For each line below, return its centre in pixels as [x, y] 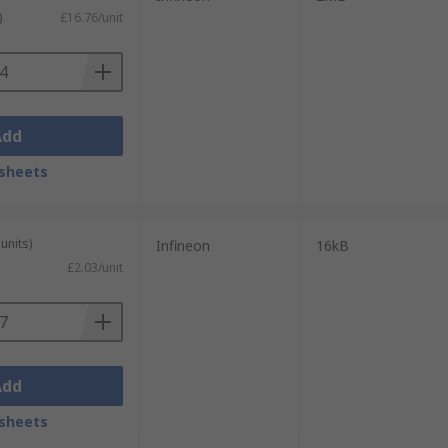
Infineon [182, 245]
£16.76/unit [91, 17]
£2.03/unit [94, 267]
